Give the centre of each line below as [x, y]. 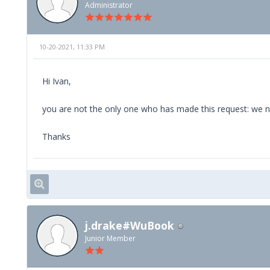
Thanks [56, 137]
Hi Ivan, [57, 81]
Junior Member [110, 239]
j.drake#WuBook [130, 226]
